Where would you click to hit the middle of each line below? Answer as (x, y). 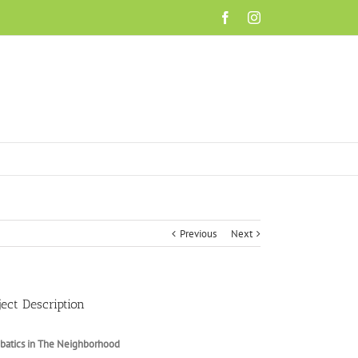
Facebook (256, 17)
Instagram (284, 17)
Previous (198, 234)
